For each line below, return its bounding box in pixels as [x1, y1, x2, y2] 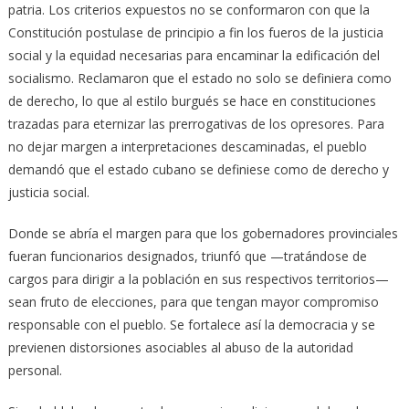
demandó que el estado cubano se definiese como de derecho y [7, 160, 389, 178]
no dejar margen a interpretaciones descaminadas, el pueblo [7, 137, 367, 155]
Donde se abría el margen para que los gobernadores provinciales [7, 224, 398, 242]
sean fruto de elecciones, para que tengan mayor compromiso [7, 292, 379, 310]
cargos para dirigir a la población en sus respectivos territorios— [7, 269, 389, 288]
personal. [7, 361, 62, 379]
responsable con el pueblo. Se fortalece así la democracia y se [7, 315, 375, 333]
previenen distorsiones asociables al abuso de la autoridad [7, 338, 353, 356]
